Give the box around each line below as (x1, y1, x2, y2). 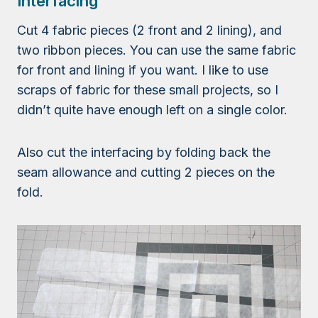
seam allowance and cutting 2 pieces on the (17, 165, 275, 180)
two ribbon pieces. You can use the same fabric (17, 43, 296, 58)
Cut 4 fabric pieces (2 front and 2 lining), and (17, 23, 282, 38)
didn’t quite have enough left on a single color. (17, 102, 287, 118)
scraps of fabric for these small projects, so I (17, 82, 278, 98)
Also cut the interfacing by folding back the (17, 145, 270, 160)
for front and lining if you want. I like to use (17, 62, 268, 78)
